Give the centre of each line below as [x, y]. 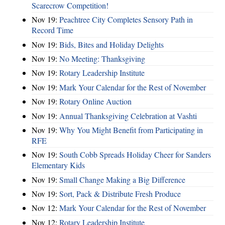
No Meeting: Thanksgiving [102, 59]
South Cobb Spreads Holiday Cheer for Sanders [135, 155]
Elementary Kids [58, 165]
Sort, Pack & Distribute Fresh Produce [120, 194]
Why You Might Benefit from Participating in [131, 130]
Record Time [52, 30]
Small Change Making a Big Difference [122, 179]
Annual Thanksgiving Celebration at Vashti [128, 116]
